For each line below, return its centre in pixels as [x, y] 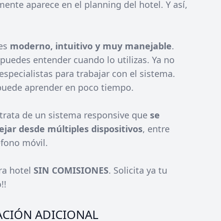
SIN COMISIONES [71, 170]
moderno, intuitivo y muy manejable [91, 46]
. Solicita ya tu [138, 170]
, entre [156, 129]
